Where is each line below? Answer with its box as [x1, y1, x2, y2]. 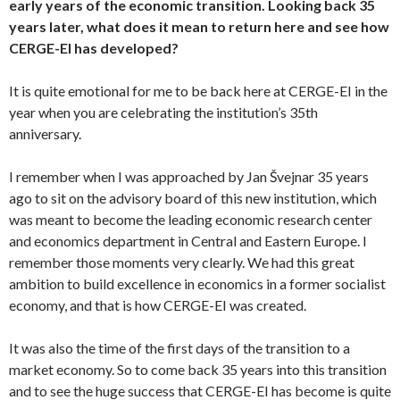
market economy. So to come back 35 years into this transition [9, 361, 387, 379]
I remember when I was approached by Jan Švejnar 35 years [9, 168, 369, 186]
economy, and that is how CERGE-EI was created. [9, 296, 306, 314]
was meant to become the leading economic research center [9, 211, 372, 229]
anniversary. [9, 125, 81, 143]
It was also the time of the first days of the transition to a [9, 339, 350, 357]
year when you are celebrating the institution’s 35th [9, 104, 318, 121]
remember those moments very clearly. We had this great [9, 254, 354, 271]
